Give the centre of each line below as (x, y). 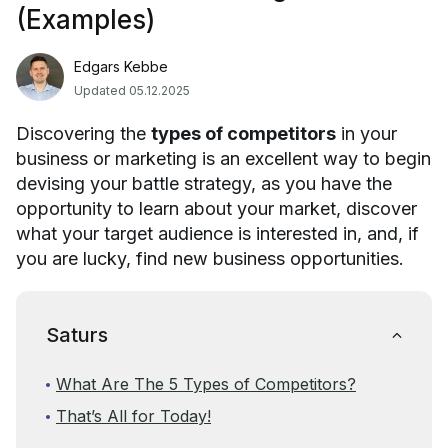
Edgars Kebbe (121, 66)
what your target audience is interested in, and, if (217, 233)
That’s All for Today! (133, 416)
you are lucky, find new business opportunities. (210, 258)
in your (366, 133)
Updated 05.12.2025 (132, 90)
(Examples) (85, 19)
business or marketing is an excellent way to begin (223, 158)
